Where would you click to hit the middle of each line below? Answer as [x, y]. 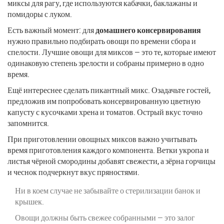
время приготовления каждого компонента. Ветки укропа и [108, 150]
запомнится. [28, 123]
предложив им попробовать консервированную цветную [104, 101]
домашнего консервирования [148, 30]
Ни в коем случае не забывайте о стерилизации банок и [108, 190]
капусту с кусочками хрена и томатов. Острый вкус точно [105, 112]
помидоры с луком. [40, 14]
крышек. [29, 201]
